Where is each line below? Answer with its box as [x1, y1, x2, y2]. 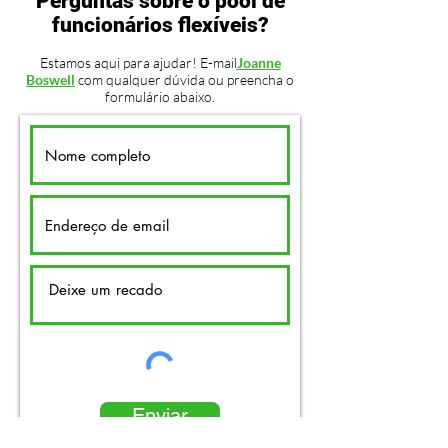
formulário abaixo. [105, 88, 215, 105]
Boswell [26, 71, 75, 88]
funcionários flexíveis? [51, 13, 269, 37]
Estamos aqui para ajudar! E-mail [39, 54, 237, 71]
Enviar [132, 404, 188, 428]
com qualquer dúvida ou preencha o [75, 71, 294, 88]
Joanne [236, 54, 281, 71]
